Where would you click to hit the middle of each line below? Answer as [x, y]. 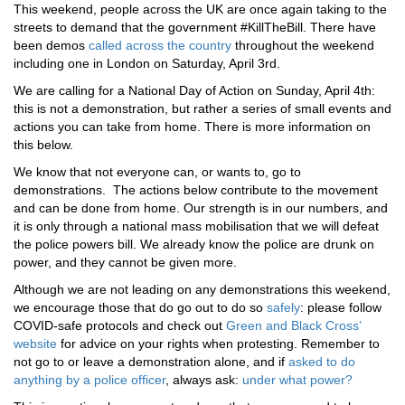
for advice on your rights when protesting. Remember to [218, 344]
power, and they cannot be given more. [125, 262]
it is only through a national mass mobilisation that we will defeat [196, 226]
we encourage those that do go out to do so [140, 307]
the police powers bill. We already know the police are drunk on [194, 244]
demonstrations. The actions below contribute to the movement [196, 190]
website [35, 344]
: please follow [341, 307]
